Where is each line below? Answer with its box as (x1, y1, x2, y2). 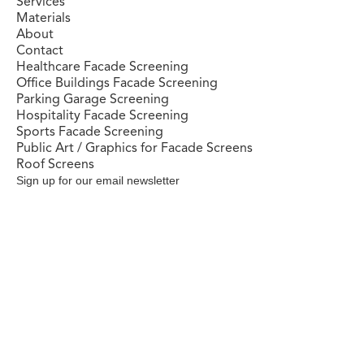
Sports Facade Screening (16, 123, 163, 140)
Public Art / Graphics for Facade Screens (16, 139, 253, 156)
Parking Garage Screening (16, 90, 169, 107)
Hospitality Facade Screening (16, 106, 188, 123)
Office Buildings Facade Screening (16, 74, 218, 91)
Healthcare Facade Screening (16, 58, 188, 75)
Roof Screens (16, 155, 94, 172)
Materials (16, 9, 71, 26)
